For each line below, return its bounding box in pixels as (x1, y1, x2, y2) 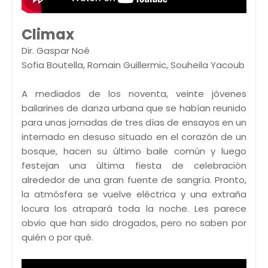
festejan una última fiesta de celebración (22, 159, 246, 172)
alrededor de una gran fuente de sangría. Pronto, (22, 173, 246, 186)
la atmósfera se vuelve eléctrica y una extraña (22, 187, 246, 200)
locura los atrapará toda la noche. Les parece (22, 202, 246, 215)
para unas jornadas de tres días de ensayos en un (22, 115, 246, 129)
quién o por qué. (22, 230, 93, 243)
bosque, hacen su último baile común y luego (22, 144, 246, 157)
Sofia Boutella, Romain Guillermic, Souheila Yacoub (22, 58, 245, 71)
